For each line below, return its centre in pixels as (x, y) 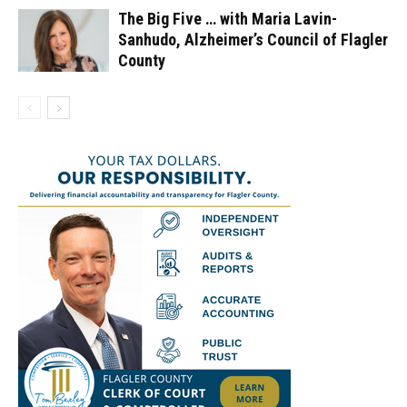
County (142, 61)
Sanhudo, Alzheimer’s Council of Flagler (253, 40)
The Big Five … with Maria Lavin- (228, 19)
